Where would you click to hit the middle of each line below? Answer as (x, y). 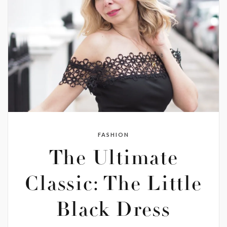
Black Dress (113, 212)
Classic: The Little (113, 186)
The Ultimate (113, 160)
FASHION (113, 135)
